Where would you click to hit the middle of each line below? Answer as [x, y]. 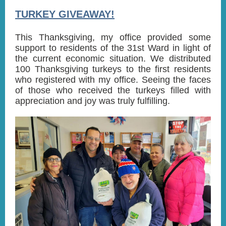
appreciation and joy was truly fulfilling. [93, 101]
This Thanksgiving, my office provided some [113, 37]
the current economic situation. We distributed [113, 59]
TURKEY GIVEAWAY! [65, 14]
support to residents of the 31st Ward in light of [113, 48]
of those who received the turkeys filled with [113, 90]
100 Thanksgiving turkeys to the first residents [113, 69]
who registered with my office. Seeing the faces [113, 80]
